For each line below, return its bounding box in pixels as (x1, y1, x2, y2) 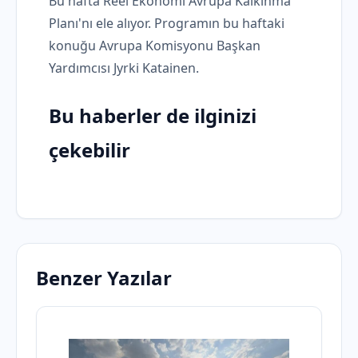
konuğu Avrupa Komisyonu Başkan (49, 37, 261, 55)
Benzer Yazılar (36, 265, 172, 292)
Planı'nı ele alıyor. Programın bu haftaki (49, 14, 284, 33)
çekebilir (49, 137, 130, 164)
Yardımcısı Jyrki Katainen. (49, 59, 199, 78)
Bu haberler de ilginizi (49, 102, 257, 129)
